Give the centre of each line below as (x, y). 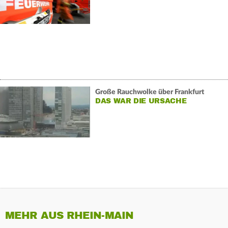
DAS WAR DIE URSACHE (141, 101)
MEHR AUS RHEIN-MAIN (69, 216)
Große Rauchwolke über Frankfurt (149, 92)
